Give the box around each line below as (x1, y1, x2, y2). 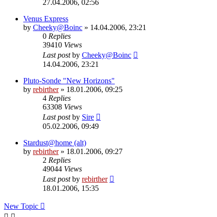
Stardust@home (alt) (23, 138, 86, 147)
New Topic (4, 201, 38, 210)
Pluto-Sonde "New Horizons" (23, 76, 115, 85)
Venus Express (23, 14, 68, 23)
